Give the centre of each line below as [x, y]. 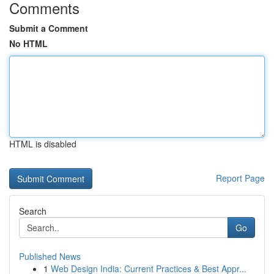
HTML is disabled [43, 144]
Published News [50, 256]
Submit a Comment [49, 28]
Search [33, 211]
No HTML [28, 43]
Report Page [240, 178]
